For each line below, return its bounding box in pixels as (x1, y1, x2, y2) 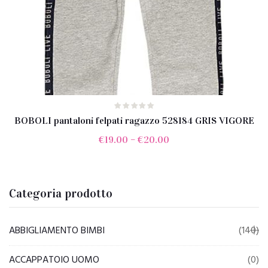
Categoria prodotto (9, 186, 112, 200)
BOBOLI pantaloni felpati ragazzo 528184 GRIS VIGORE (14, 115, 254, 126)
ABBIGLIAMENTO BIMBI (9, 223, 105, 239)
